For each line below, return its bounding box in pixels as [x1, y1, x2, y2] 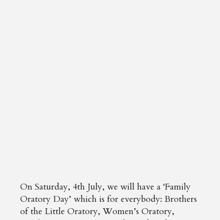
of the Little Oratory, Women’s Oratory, [20, 205, 175, 218]
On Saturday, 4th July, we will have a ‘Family [20, 181, 191, 193]
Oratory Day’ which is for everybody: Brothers [20, 193, 197, 205]
